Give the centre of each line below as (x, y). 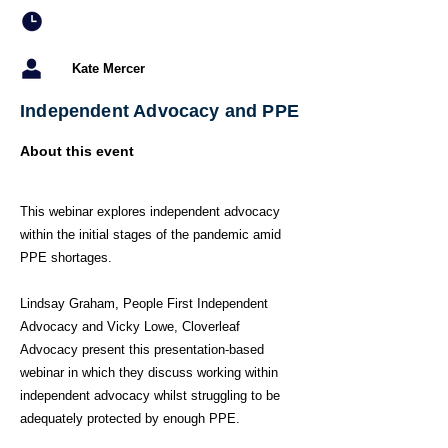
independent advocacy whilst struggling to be (150, 395)
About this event (77, 151)
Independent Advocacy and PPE (160, 111)
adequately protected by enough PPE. (130, 418)
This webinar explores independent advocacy (150, 211)
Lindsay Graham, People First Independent (144, 303)
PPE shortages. (66, 257)
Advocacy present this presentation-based (142, 349)
